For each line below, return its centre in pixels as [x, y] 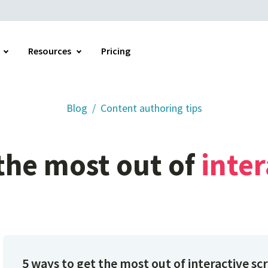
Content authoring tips [151, 108]
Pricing [116, 51]
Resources [50, 51]
